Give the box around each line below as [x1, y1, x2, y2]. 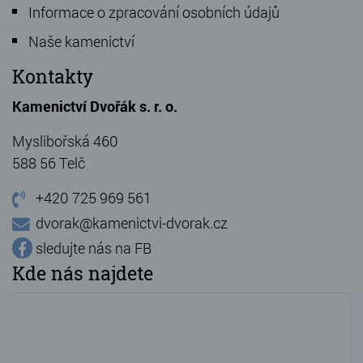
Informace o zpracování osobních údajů [28, 2, 280, 23]
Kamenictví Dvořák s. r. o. [12, 96, 177, 117]
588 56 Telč [12, 153, 85, 173]
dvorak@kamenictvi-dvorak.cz [36, 213, 228, 233]
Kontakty [12, 64, 93, 89]
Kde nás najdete [12, 261, 153, 286]
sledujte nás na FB [36, 238, 152, 258]
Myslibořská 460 [12, 131, 118, 152]
